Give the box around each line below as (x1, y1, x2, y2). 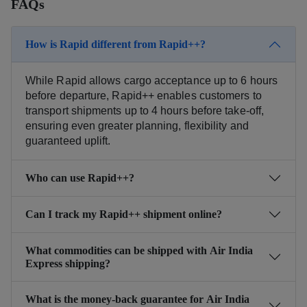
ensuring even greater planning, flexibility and (25, 119, 249, 132)
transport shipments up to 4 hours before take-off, (25, 104, 264, 116)
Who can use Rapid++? (25, 172, 134, 184)
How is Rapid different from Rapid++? (25, 38, 206, 51)
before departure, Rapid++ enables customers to (25, 89, 262, 101)
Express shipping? (25, 257, 110, 269)
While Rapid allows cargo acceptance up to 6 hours (25, 74, 278, 86)
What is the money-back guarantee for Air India (25, 293, 249, 305)
